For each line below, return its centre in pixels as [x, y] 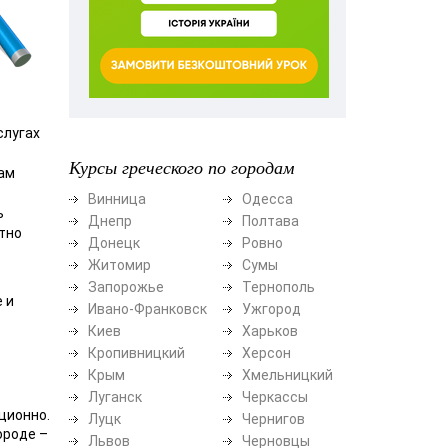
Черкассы [274, 396]
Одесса [267, 198]
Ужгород [271, 308]
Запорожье [125, 286]
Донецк [113, 242]
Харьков [269, 330]
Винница [116, 198]
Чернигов [273, 418]
